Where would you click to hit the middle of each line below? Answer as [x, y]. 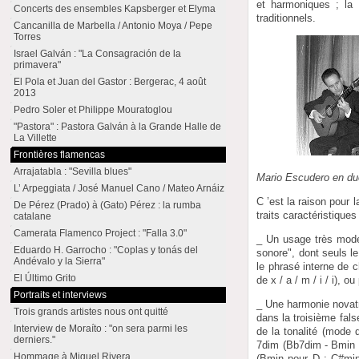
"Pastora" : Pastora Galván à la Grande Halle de [118, 127]
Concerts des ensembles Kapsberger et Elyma [115, 9]
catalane [33, 216]
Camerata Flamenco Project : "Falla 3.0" [101, 233]
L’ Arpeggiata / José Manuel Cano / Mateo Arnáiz [119, 188]
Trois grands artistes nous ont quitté [91, 312]
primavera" [38, 65]
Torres [28, 37]
